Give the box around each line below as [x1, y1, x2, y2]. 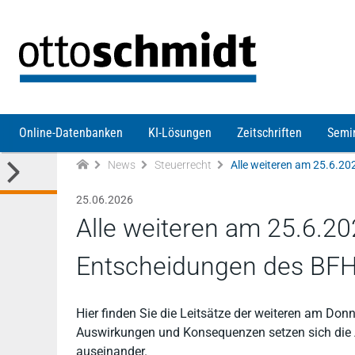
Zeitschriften [237, 125, 302, 140]
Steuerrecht [155, 158, 212, 171]
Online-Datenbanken [19, 125, 123, 140]
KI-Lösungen [148, 125, 212, 140]
